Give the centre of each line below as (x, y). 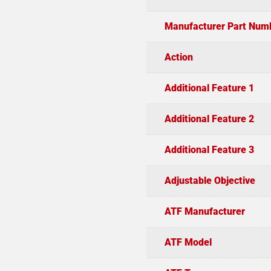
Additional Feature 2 (209, 119)
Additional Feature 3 (209, 149)
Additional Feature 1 (209, 88)
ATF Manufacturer (204, 211)
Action (178, 57)
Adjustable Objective (210, 180)
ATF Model (188, 242)
